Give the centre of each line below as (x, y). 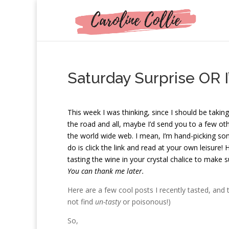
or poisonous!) (146, 202)
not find (81, 202)
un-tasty (108, 202)
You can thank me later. (106, 171)
